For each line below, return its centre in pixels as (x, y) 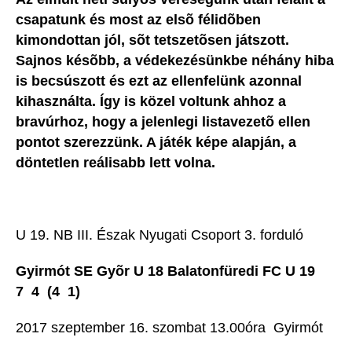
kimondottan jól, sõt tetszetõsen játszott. (152, 40)
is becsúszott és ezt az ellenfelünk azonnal (159, 81)
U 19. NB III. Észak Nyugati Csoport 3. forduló (159, 235)
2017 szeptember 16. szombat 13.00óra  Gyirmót (169, 328)
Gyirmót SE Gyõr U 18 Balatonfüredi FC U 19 (171, 271)
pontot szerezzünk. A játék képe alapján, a (156, 143)
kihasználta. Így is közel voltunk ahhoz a (151, 102)
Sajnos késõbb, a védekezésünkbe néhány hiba (175, 61)
